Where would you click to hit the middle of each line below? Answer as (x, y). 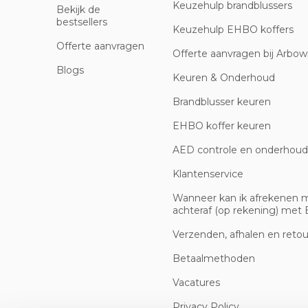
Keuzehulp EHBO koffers (233, 30)
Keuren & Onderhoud (223, 78)
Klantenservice (208, 174)
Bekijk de (78, 10)
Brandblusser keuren (221, 102)
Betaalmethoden (213, 258)
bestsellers (82, 22)
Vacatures (196, 283)
